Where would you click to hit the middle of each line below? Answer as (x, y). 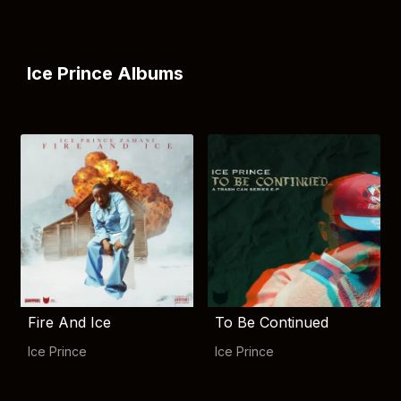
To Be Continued (272, 322)
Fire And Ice (69, 322)
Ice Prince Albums (105, 73)
